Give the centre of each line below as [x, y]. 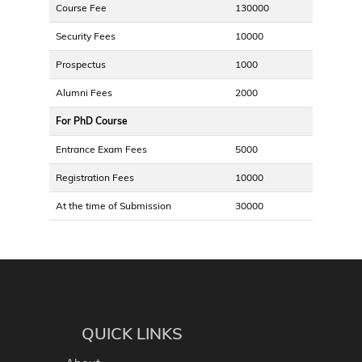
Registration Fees [95, 177]
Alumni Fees [84, 92]
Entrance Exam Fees [101, 149]
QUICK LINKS [132, 333]
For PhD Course [92, 120]
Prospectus [81, 64]
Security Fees [86, 36]
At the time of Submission [114, 205]
